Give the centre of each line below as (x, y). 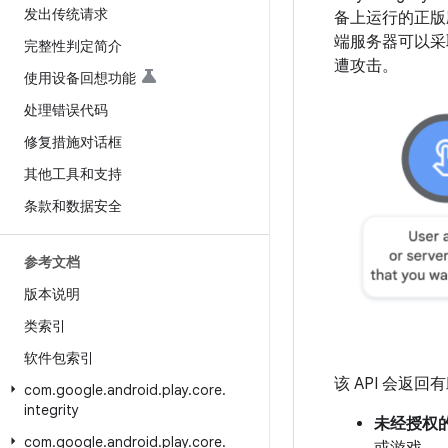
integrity (51, 410)
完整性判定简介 (73, 46)
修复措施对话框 (73, 142)
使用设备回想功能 (80, 78)
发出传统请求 (66, 14)
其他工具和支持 (73, 174)
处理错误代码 (66, 110)
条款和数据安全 (73, 206)
